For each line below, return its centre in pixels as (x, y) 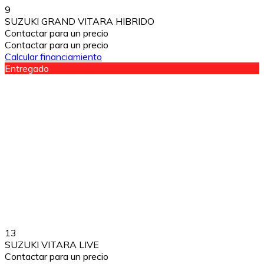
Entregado (27, 68)
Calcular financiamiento (53, 56)
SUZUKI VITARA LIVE (52, 245)
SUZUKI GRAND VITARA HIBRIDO (80, 21)
